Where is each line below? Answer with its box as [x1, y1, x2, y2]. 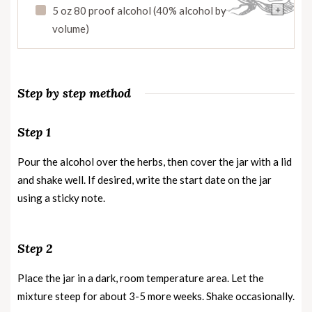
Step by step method [17, 85, 131, 102]
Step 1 [17, 124, 51, 141]
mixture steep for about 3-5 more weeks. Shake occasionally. [17, 290, 295, 303]
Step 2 [17, 240, 52, 257]
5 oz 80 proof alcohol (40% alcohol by [52, 4, 226, 17]
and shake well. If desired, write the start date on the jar [17, 173, 272, 187]
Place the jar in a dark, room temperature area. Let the [17, 272, 264, 285]
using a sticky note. [17, 192, 105, 205]
